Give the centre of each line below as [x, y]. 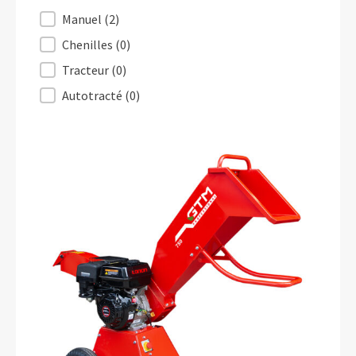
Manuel [83, 19]
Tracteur [87, 70]
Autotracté [93, 95]
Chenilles [89, 44]
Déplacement [79, 20]
